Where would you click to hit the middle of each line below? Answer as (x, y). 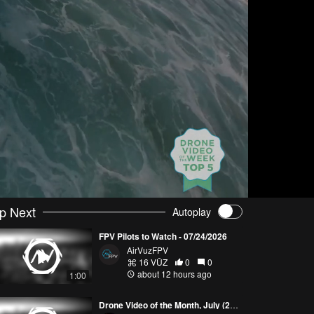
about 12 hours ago (173, 274)
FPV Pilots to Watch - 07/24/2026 (163, 236)
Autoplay (192, 212)
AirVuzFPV (147, 250)
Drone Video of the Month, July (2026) (234, 305)
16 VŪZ (152, 262)
